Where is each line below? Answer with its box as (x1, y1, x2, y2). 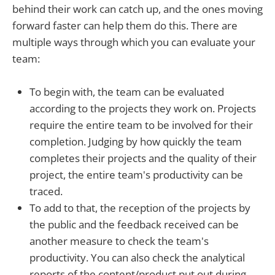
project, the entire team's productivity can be (29, 168, 243, 182)
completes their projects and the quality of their (29, 151, 257, 166)
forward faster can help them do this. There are (12, 18, 238, 33)
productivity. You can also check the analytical (29, 250, 245, 265)
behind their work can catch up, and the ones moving (12, 2, 263, 17)
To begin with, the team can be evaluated (29, 85, 224, 99)
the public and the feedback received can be (29, 217, 239, 232)
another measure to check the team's (29, 234, 209, 249)
